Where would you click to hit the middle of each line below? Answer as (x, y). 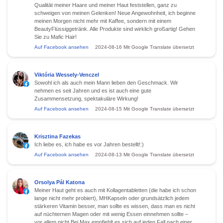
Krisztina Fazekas (57, 136)
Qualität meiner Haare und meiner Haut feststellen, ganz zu (106, 5)
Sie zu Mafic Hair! (56, 37)
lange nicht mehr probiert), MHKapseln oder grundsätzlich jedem (112, 198)
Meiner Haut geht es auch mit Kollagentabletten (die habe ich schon (115, 190)
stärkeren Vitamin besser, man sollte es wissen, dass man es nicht (115, 206)
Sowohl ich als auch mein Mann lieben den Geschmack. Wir (106, 82)
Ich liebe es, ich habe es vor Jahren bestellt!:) (89, 144)
